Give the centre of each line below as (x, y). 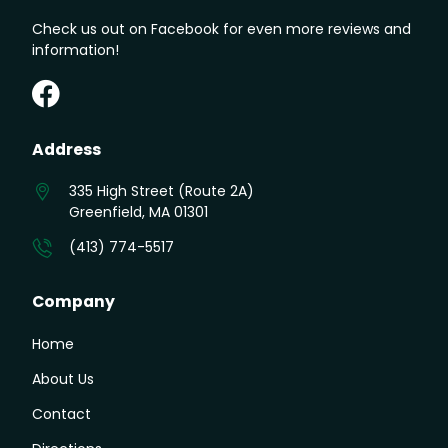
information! (75, 49)
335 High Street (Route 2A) (161, 191)
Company (73, 302)
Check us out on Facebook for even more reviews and (221, 28)
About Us (63, 378)
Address (66, 149)
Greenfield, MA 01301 (138, 212)
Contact (61, 413)
